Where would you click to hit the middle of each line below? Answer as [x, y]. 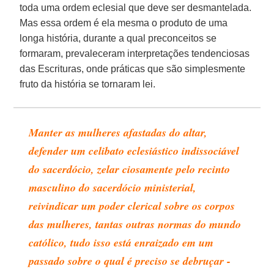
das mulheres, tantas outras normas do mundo [135, 224]
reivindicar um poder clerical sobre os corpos [132, 206]
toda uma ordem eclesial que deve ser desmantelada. [136, 7]
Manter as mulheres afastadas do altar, [118, 132]
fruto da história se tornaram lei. [88, 84]
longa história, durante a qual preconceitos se [118, 38]
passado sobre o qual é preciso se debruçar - [130, 261]
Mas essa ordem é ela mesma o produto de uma [124, 23]
